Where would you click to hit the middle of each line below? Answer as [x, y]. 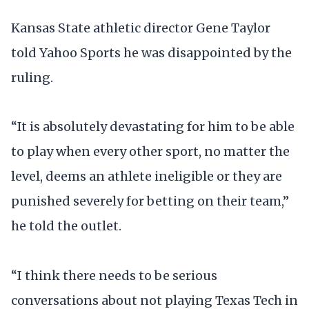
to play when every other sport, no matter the [150, 152]
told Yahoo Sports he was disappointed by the [151, 53]
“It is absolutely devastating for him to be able [153, 127]
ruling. [32, 78]
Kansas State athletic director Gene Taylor [141, 28]
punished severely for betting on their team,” [150, 201]
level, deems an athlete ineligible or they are [147, 177]
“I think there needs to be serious [114, 275]
